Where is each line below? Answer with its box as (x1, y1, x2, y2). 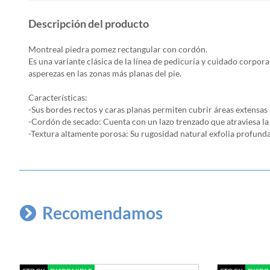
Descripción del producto (28, 17, 149, 31)
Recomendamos (42, 202, 163, 224)
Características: (28, 92, 87, 103)
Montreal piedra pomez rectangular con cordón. (28, 44, 207, 55)
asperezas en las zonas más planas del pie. (28, 68, 181, 79)
